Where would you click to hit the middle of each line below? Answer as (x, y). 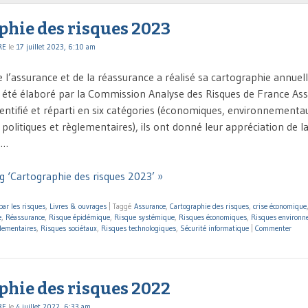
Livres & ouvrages (78, 207)
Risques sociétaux (69, 229)
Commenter (273, 229)
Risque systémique (144, 218)
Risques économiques (213, 218)
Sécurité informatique (214, 229)
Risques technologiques (139, 229)
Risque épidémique (79, 218)
